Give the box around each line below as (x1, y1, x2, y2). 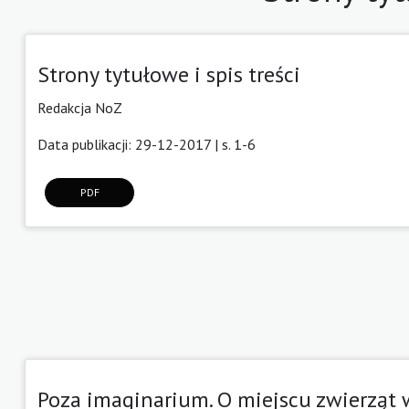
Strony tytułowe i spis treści (37, 59, 300, 89)
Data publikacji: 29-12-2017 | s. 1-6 (37, 134, 256, 153)
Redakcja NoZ (37, 98, 122, 117)
